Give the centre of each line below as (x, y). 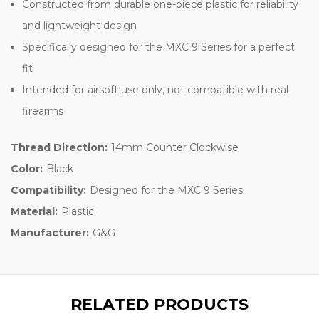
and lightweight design (80, 25)
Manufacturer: (50, 232)
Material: (34, 211)
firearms (43, 111)
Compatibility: (48, 190)
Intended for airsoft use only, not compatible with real (156, 89)
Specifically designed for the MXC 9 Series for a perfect (159, 47)
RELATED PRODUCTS (159, 304)
